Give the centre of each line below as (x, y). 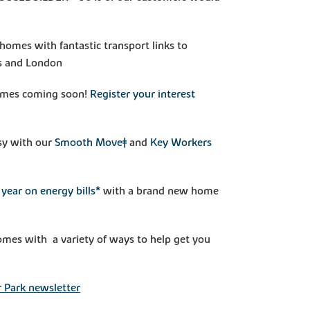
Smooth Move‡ (91, 142)
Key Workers (181, 142)
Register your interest (143, 94)
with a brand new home (159, 191)
